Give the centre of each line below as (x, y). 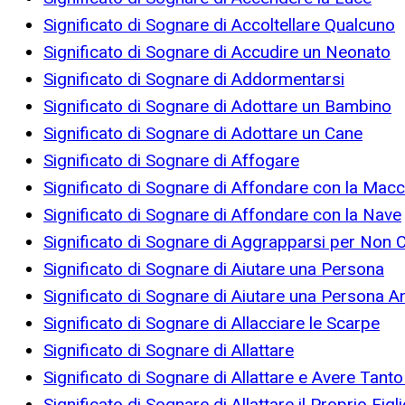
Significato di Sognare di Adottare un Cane (203, 134)
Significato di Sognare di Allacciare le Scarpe (212, 324)
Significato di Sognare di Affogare (171, 161)
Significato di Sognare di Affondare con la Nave (222, 215)
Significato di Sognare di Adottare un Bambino (217, 107)
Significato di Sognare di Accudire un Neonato (217, 52)
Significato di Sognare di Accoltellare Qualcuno (219, 25)
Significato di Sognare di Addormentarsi (194, 80)
